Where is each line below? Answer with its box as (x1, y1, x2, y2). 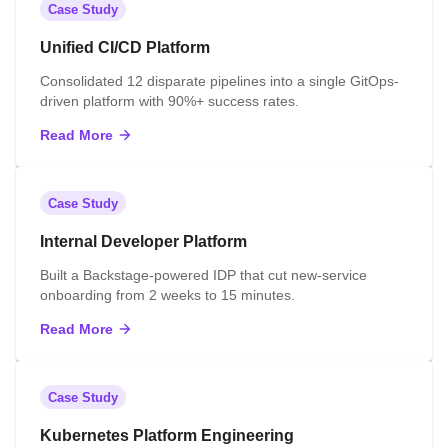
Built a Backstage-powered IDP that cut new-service (40, 267, 367, 283)
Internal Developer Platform (40, 233, 247, 250)
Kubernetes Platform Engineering (40, 427, 294, 444)
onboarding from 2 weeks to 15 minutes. (40, 287, 295, 303)
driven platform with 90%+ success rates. (40, 93, 299, 109)
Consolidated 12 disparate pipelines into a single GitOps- (40, 73, 399, 89)
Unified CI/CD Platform (40, 39, 210, 56)
